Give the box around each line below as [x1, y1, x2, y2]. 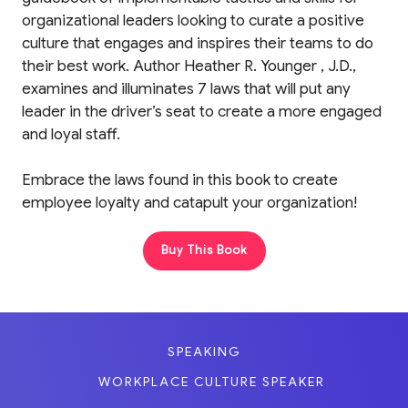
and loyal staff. [22, 124, 120, 144]
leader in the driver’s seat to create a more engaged [22, 101, 382, 121]
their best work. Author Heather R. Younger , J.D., [22, 56, 356, 76]
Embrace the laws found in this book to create [22, 170, 338, 190]
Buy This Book [160, 241, 248, 258]
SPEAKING [167, 342, 241, 360]
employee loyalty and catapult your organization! [22, 193, 357, 213]
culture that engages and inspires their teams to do [22, 33, 373, 53]
